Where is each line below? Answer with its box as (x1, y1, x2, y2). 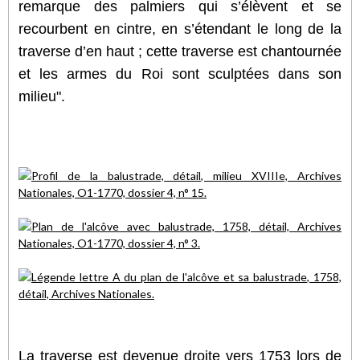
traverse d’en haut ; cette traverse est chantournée (18, 43, 342, 59)
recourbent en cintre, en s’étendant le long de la (18, 20, 342, 37)
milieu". (18, 88, 65, 104)
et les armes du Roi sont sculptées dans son (18, 65, 342, 82)
